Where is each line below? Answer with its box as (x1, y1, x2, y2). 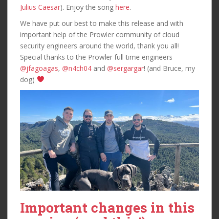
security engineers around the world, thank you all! (20, 41, 179, 50)
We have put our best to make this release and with (20, 18, 183, 28)
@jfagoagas (20, 63, 58, 73)
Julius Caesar (20, 2, 60, 12)
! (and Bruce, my (144, 63, 195, 73)
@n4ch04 (62, 63, 91, 73)
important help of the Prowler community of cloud (20, 29, 179, 39)
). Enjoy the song (60, 2, 115, 12)
